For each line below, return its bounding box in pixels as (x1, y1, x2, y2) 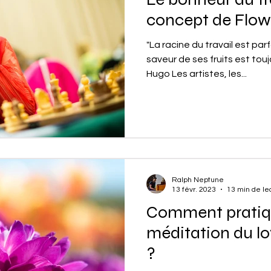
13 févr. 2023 (172, 185, 216, 194)
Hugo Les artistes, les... (146, 69, 247, 79)
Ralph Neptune (172, 175, 224, 184)
